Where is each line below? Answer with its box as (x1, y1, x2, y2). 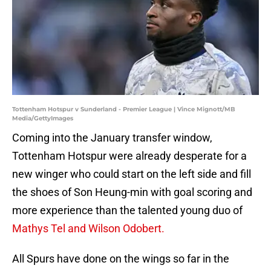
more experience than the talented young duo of (12, 204, 243, 217)
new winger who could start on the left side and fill (12, 168, 251, 181)
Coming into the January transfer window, (12, 131, 212, 145)
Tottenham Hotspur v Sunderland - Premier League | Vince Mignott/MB (12, 105, 235, 114)
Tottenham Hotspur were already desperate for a (12, 149, 247, 163)
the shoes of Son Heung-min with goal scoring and (12, 186, 252, 199)
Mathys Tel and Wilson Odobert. (12, 222, 165, 235)
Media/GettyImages (12, 114, 73, 123)
